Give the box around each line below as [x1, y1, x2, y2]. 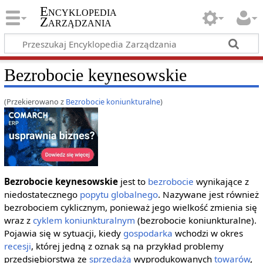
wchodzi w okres [172, 227, 243, 240]
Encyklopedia [39, 4, 117, 19]
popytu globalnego [79, 188, 158, 201]
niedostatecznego [4, 188, 80, 201]
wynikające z [193, 176, 249, 188]
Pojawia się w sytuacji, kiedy [4, 227, 123, 240]
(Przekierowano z [4, 96, 66, 107]
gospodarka [123, 227, 173, 240]
